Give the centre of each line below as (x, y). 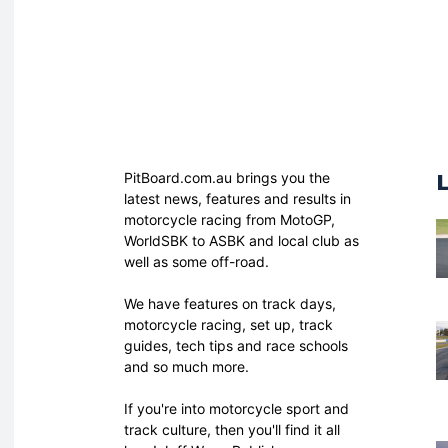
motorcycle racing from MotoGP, (229, 219)
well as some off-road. (196, 261)
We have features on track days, (230, 303)
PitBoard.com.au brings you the (227, 177)
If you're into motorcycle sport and (236, 408)
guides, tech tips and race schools (236, 345)
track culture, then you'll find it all (232, 429)
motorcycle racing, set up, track (228, 324)
